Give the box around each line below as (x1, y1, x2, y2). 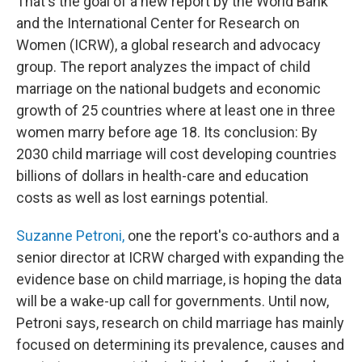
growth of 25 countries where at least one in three (16, 102, 335, 119)
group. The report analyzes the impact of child (16, 58, 310, 75)
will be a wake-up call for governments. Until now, (16, 293, 329, 309)
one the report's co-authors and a (124, 227, 339, 244)
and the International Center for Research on (16, 15, 300, 32)
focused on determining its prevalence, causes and (16, 336, 344, 353)
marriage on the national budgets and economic (16, 80, 321, 97)
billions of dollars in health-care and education (16, 167, 309, 184)
